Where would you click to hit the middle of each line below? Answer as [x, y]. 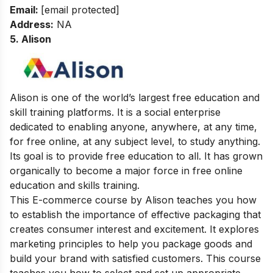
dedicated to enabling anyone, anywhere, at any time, [133, 127]
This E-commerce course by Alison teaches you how [133, 200]
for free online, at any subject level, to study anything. [135, 142]
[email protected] [80, 10]
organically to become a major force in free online [126, 171]
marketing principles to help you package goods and [131, 244]
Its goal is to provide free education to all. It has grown [136, 156]
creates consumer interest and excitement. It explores [134, 229]
